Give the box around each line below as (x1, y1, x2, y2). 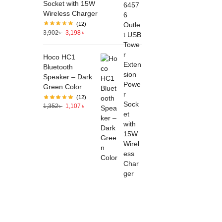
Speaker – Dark (43, 73, 92, 81)
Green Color (43, 83, 82, 91)
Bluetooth (43, 63, 73, 71)
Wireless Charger (43, 9, 98, 17)
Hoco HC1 (43, 53, 75, 61)
